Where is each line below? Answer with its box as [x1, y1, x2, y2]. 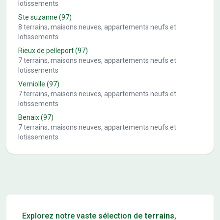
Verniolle [18, 80, 45, 88]
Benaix [18, 113, 39, 121]
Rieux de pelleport [18, 46, 74, 55]
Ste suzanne [18, 13, 57, 21]
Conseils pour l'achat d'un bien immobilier [5, 194, 147, 204]
